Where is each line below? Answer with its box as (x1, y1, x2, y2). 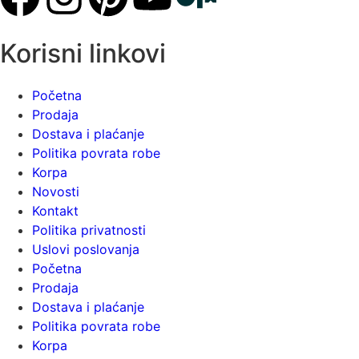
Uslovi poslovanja (32, 241, 139, 258)
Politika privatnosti (32, 222, 146, 239)
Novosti (32, 184, 79, 200)
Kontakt (32, 203, 79, 220)
